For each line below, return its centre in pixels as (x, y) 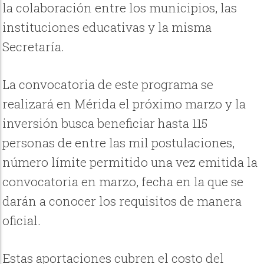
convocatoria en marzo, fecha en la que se (123, 182)
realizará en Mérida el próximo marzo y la (124, 104)
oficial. (22, 221)
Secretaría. (34, 47)
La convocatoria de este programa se (108, 85)
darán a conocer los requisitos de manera (122, 201)
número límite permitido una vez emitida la (130, 162)
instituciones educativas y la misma (107, 27)
